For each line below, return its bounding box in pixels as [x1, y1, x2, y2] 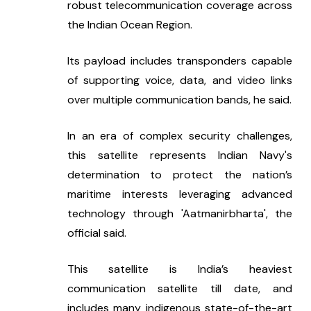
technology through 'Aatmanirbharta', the [67, 205, 292, 221]
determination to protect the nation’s [67, 167, 292, 182]
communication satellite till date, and [67, 280, 292, 296]
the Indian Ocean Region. [67, 17, 192, 32]
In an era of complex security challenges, [67, 128, 292, 143]
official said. [67, 225, 126, 240]
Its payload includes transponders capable [67, 53, 292, 68]
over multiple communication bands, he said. [67, 92, 292, 107]
